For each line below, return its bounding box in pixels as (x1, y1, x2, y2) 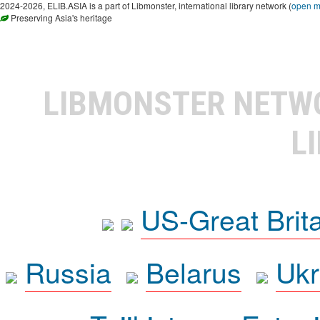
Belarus (145, 251, 241, 291)
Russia (24, 251, 111, 291)
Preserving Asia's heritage (9, 11, 112, 24)
